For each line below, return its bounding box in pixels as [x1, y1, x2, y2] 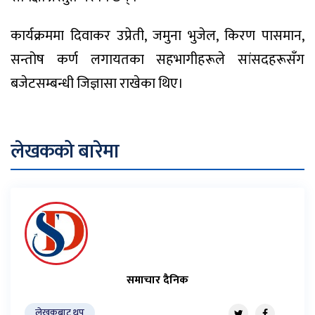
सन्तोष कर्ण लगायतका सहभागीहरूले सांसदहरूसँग [11, 47, 304, 72]
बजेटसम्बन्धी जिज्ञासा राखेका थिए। [11, 71, 184, 96]
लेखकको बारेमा [11, 134, 120, 168]
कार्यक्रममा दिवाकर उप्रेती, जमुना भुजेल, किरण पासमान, [11, 23, 304, 48]
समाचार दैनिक [127, 270, 188, 290]
